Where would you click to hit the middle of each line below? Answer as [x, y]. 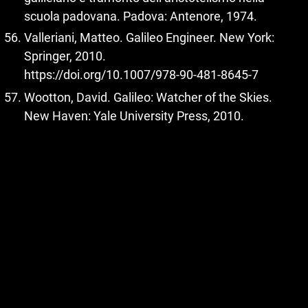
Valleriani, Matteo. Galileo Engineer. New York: [149, 37]
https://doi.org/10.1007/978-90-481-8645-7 [141, 75]
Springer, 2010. [65, 56]
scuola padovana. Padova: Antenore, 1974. [141, 16]
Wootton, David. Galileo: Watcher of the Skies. [148, 97]
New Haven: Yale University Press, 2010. [134, 115]
